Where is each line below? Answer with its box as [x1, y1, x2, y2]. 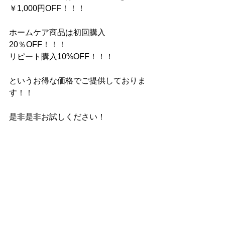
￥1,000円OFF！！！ [9, 4, 85, 13]
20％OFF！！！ [9, 40, 66, 49]
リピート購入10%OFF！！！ [9, 52, 114, 61]
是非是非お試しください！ [9, 113, 105, 121]
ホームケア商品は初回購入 [9, 28, 105, 37]
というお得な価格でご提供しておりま [9, 76, 146, 85]
